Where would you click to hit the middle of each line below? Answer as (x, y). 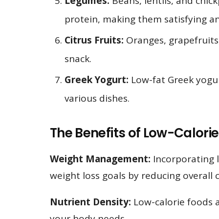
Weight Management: (100, 159)
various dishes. (97, 98)
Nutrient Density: (90, 202)
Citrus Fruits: (94, 40)
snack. (78, 58)
